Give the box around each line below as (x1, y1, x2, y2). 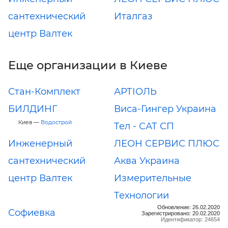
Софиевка (8, 207, 55, 218)
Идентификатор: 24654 (161, 216, 220, 222)
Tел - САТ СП (114, 120, 174, 132)
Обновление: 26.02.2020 (157, 204, 220, 210)
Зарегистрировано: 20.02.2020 (141, 210, 220, 216)
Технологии (114, 189, 169, 201)
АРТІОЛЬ (114, 85, 157, 97)
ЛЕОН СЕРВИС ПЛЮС (114, 137, 219, 149)
